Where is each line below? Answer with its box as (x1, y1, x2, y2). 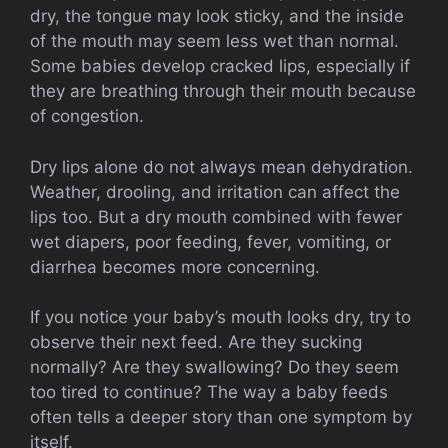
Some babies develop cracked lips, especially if (30, 56, 410, 77)
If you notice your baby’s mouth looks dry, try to (30, 307, 411, 328)
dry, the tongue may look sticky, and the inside (30, 6, 404, 27)
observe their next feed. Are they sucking (30, 332, 362, 353)
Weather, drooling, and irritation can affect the (30, 181, 400, 202)
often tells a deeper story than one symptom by (30, 407, 412, 428)
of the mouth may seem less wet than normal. (30, 31, 399, 52)
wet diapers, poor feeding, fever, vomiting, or (30, 231, 391, 252)
